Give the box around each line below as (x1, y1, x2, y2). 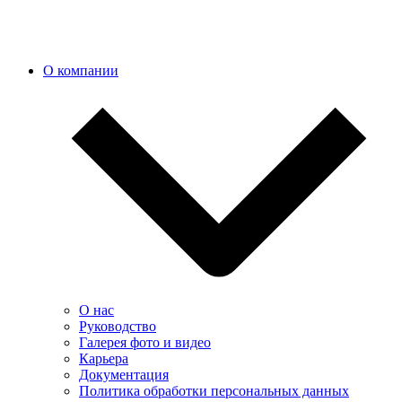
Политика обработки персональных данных (79, 383, 349, 398)
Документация (79, 367, 169, 382)
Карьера (79, 351, 128, 366)
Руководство (79, 319, 156, 334)
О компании (43, 63, 118, 78)
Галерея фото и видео (79, 335, 211, 350)
